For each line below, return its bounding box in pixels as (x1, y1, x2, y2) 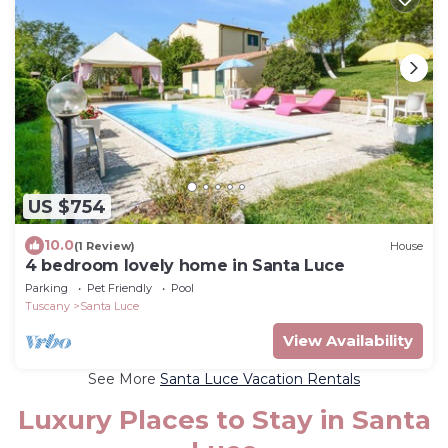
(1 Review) (74, 238, 135, 253)
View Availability (283, 331, 413, 351)
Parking (25, 281, 68, 296)
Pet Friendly (87, 281, 152, 296)
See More (88, 370, 160, 389)
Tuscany (25, 299, 70, 314)
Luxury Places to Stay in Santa (17, 404, 431, 437)
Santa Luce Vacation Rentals (160, 370, 360, 389)
